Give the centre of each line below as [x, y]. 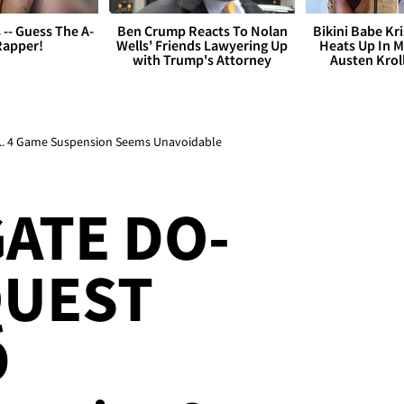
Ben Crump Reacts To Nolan [202, 31]
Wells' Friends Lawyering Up [202, 46]
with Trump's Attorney [202, 60]
